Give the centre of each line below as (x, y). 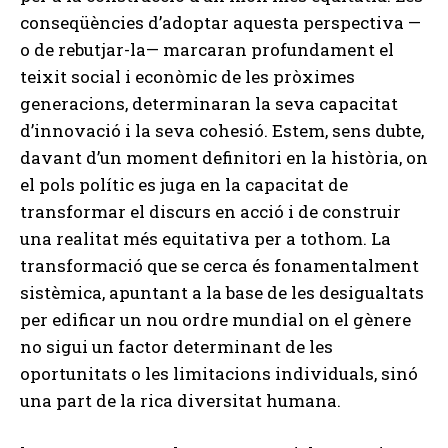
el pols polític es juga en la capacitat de (184, 185)
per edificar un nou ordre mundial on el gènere (215, 320)
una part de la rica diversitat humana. (180, 401)
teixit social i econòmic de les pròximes (187, 77)
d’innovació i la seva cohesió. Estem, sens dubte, (222, 131)
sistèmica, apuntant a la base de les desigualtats (222, 293)
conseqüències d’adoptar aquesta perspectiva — (220, 23)
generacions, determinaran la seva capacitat (209, 104)
